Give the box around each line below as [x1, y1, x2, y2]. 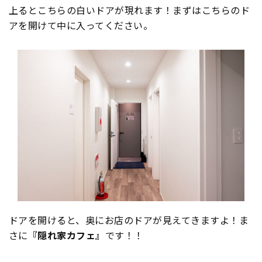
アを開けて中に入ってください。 [9, 18, 153, 32]
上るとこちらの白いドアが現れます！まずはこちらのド [9, 3, 250, 17]
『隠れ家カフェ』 [27, 227, 105, 242]
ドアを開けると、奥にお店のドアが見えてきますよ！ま [9, 212, 249, 227]
